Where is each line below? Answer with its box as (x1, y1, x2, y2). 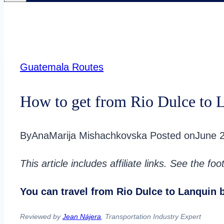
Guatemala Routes (20, 61, 103, 73)
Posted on (150, 130, 195, 141)
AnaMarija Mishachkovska (31, 130, 147, 141)
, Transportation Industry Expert (101, 212, 201, 221)
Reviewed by (20, 212, 62, 221)
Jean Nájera (62, 212, 101, 221)
